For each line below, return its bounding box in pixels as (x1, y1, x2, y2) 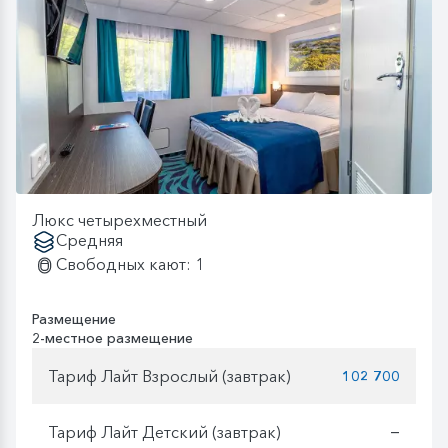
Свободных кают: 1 (56, 254, 204, 275)
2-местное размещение (32, 329, 193, 348)
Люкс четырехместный (32, 210, 207, 231)
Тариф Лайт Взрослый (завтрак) (48, 365, 291, 386)
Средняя (56, 230, 123, 251)
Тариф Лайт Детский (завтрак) (48, 421, 281, 442)
